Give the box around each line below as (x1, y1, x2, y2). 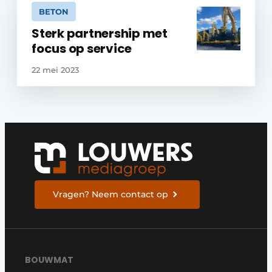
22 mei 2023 (32, 65, 79, 75)
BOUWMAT (25, 253, 74, 266)
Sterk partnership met (32, 25, 168, 42)
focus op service (32, 40, 132, 57)
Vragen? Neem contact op (53, 189, 169, 200)
